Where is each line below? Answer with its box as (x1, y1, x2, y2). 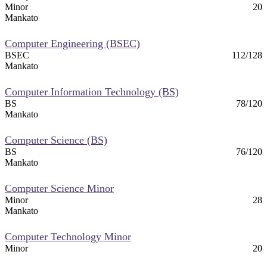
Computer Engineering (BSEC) (5, 37, 140, 49)
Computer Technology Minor (5, 230, 131, 243)
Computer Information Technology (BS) (5, 85, 179, 98)
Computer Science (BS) (5, 133, 107, 146)
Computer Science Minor (5, 182, 114, 194)
